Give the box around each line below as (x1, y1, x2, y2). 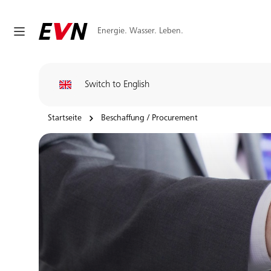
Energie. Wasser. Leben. (97, 27, 183, 36)
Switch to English (85, 80, 149, 90)
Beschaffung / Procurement (101, 114, 198, 123)
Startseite (48, 114, 82, 123)
